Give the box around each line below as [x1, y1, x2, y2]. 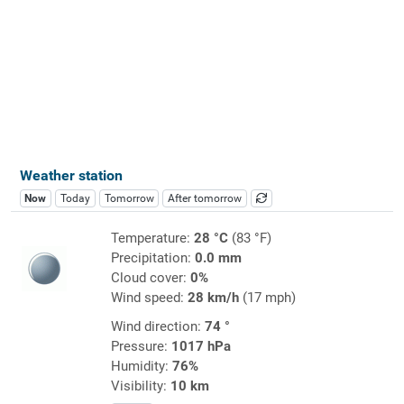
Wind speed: [110, 289, 188, 306]
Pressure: [110, 337, 171, 354]
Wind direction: [110, 317, 205, 335]
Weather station [19, 166, 123, 184]
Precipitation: [110, 249, 195, 266]
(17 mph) [238, 289, 296, 306]
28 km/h [187, 289, 239, 306]
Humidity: [110, 357, 172, 374]
